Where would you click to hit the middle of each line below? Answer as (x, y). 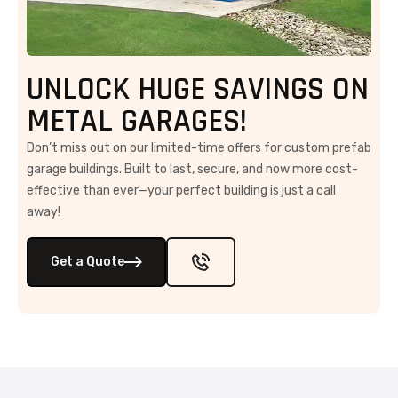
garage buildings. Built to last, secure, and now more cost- (192, 169)
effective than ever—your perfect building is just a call (181, 190)
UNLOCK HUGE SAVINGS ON (198, 89)
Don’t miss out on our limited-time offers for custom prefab (199, 147)
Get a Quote (88, 262)
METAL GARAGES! (137, 121)
